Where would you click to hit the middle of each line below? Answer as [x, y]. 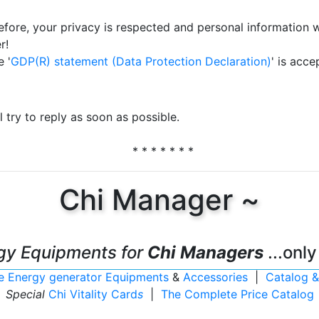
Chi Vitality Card [93, 294]
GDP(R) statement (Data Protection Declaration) [141, 61]
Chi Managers [205, 252]
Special [25, 294]
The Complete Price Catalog [237, 294]
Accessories [215, 277]
